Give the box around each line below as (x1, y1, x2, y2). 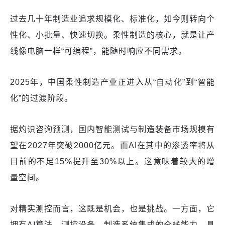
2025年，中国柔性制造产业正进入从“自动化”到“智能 (10, 78, 215, 87)
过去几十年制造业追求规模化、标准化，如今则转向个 (10, 15, 215, 24)
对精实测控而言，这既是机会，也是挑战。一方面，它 (10, 204, 215, 213)
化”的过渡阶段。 (10, 94, 73, 103)
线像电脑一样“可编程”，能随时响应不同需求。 (10, 47, 187, 56)
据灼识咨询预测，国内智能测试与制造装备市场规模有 (10, 125, 215, 134)
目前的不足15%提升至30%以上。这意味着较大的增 (10, 157, 215, 166)
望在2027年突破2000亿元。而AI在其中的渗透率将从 (10, 141, 215, 150)
